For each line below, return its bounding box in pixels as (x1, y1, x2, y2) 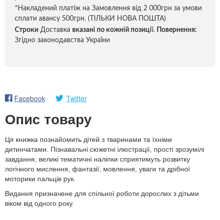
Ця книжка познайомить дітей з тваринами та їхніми (5, 136, 172, 144)
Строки (15, 27, 38, 33)
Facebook (14, 93, 45, 103)
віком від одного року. (5, 199, 74, 208)
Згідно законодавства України (15, 37, 110, 44)
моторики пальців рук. (5, 175, 76, 183)
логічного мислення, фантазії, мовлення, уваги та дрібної (5, 165, 190, 173)
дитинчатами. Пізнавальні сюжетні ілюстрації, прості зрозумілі (5, 145, 204, 154)
